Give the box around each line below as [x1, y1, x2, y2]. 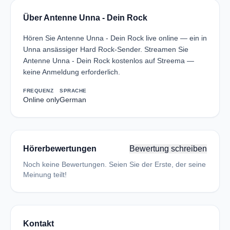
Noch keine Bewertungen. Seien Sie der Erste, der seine [23, 160, 206, 168]
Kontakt [23, 219, 54, 228]
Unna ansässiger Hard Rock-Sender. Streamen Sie [23, 45, 188, 53]
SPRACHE [60, 88, 87, 93]
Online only [23, 95, 60, 104]
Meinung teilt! [23, 170, 67, 179]
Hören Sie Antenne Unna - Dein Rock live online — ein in [23, 34, 207, 42]
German [60, 95, 86, 104]
